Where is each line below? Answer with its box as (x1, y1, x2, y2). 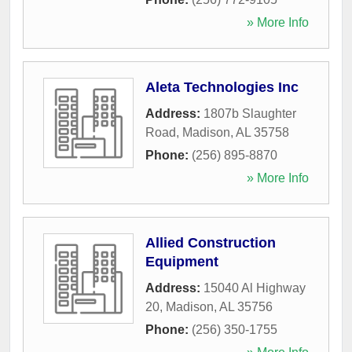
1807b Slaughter (203, 106, 296, 120)
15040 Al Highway (203, 280, 306, 295)
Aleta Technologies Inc (145, 79, 299, 95)
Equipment (145, 253, 218, 269)
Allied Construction (145, 234, 276, 251)
